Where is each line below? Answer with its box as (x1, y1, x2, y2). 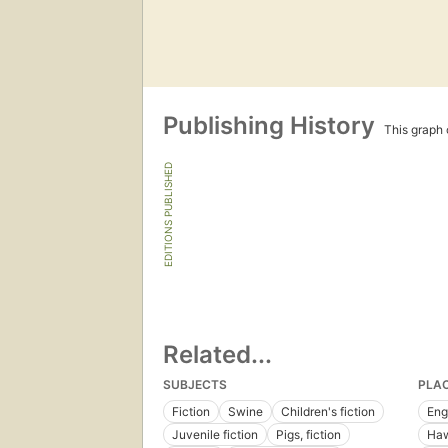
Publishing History (163, 111, 381, 141)
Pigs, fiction (276, 427, 341, 443)
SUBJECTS (163, 377, 227, 393)
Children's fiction (281, 404, 375, 420)
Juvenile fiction (172, 427, 258, 443)
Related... (163, 340, 272, 370)
